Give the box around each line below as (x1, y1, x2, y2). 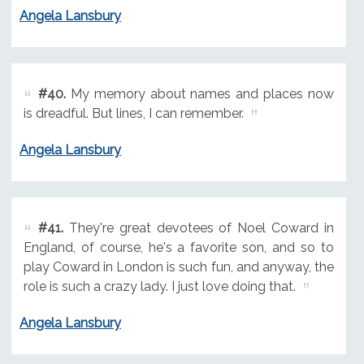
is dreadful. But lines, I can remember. (23, 106, 244, 122)
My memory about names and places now (65, 86, 334, 102)
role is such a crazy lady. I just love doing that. (23, 279, 296, 295)
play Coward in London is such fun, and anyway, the (23, 259, 334, 275)
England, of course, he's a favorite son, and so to (23, 240, 334, 256)
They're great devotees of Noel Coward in (63, 220, 334, 236)
